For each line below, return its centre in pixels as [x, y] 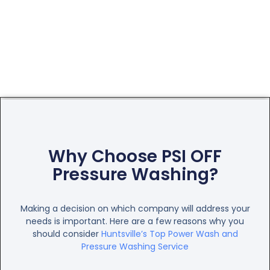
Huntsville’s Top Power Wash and [169, 234]
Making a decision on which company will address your [135, 209]
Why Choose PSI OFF [135, 156]
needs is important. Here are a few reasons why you [135, 221]
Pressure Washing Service [135, 247]
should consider [67, 234]
